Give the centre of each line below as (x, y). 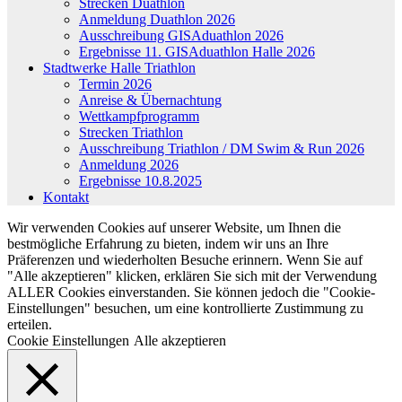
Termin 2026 (115, 83)
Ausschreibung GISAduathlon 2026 (181, 35)
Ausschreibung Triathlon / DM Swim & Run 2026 (222, 148)
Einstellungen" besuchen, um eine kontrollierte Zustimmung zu (185, 308)
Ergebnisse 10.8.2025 (140, 180)
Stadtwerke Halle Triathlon (119, 67)
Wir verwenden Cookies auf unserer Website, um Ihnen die (174, 227)
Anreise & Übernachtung (150, 100)
